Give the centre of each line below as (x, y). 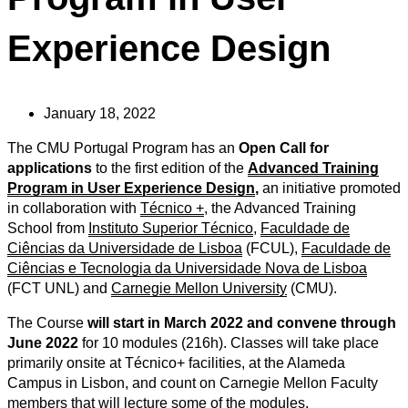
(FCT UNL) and (59, 289)
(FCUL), (272, 249)
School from (48, 229)
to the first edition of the (170, 168)
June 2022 (43, 343)
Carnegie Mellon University (199, 289)
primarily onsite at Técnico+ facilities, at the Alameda (176, 363)
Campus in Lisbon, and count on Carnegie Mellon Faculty (193, 383)
